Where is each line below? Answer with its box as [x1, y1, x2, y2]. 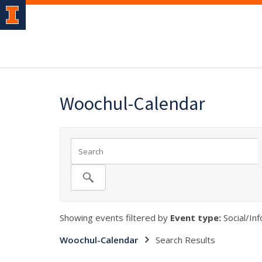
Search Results [156, 234, 215, 246]
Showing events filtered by [60, 212, 170, 223]
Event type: [170, 212, 221, 223]
